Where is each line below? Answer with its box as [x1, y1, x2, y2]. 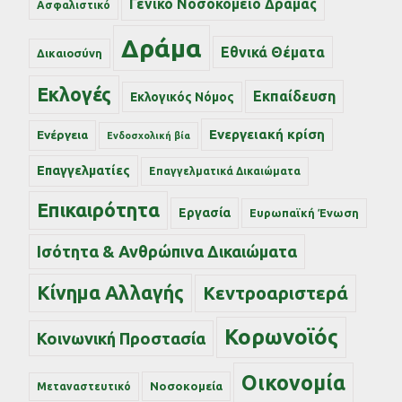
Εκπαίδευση [253, 87, 336, 104]
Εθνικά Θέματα [221, 43, 325, 60]
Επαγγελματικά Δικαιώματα [149, 164, 301, 177]
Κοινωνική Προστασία [37, 328, 205, 347]
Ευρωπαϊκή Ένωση [249, 205, 359, 219]
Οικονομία [241, 371, 345, 394]
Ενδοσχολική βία [107, 129, 190, 141]
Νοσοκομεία [150, 379, 223, 392]
